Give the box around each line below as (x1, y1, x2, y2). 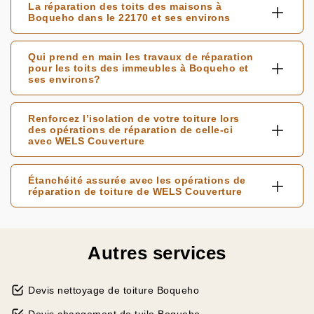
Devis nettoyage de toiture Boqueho (28, 285, 199, 296)
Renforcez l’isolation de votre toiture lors (28, 113, 240, 124)
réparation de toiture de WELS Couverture (28, 186, 242, 197)
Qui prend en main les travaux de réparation (28, 51, 254, 62)
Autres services (88, 243, 226, 264)
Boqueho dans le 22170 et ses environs (28, 12, 231, 23)
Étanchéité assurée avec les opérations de (28, 175, 246, 186)
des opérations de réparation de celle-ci (28, 124, 233, 135)
